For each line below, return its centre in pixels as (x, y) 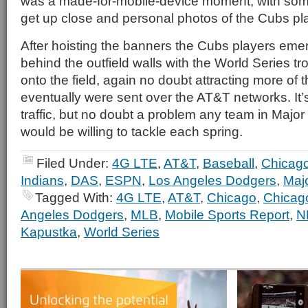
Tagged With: (76, 197)
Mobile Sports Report (227, 214)
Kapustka (49, 232)
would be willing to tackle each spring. (132, 131)
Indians (42, 180)
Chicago (232, 197)
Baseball (229, 163)
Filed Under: (74, 163)
